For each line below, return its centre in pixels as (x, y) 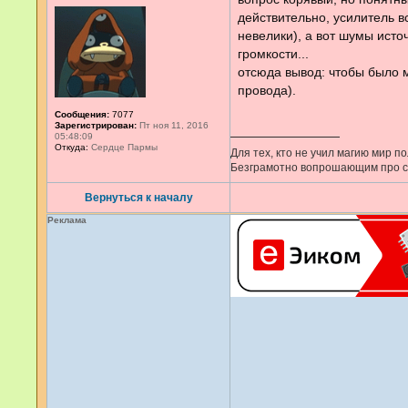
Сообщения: (82, 114)
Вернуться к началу (138, 198)
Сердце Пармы (123, 147)
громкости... (273, 54)
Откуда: (71, 147)
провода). (267, 90)
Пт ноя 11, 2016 (173, 125)
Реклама (67, 220)
